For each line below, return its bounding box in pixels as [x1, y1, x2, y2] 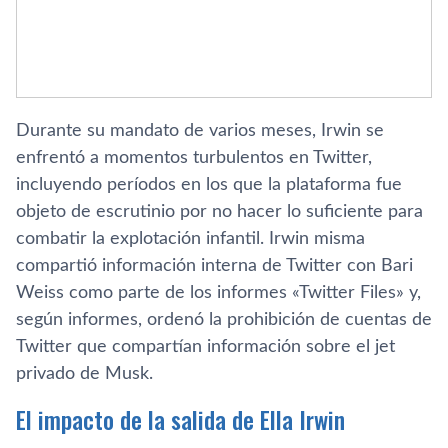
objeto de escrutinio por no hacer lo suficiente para [16, 203, 423, 221]
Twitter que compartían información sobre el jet [16, 338, 395, 356]
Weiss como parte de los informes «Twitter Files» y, [16, 284, 421, 302]
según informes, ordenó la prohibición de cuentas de [16, 311, 432, 329]
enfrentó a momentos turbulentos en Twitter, [16, 149, 372, 167]
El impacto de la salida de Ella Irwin [16, 401, 345, 437]
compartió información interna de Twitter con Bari [16, 257, 413, 275]
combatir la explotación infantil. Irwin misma [16, 230, 365, 248]
